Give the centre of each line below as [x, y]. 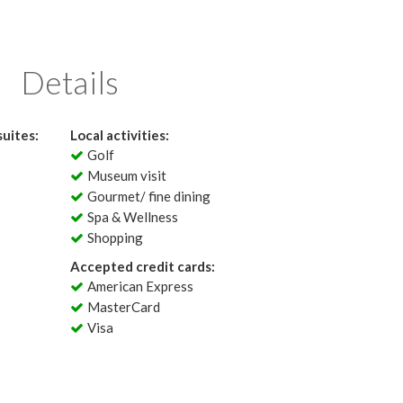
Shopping [116, 237]
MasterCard [124, 307]
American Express [141, 286]
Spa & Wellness [133, 217]
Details [70, 82]
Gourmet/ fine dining [149, 196]
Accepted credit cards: [142, 266]
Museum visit [127, 175]
